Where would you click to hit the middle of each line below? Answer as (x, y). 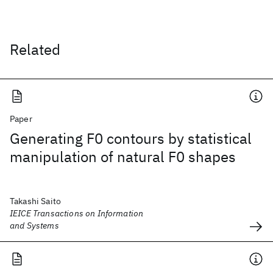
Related (35, 49)
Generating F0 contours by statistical (131, 138)
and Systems (34, 225)
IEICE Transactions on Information (77, 213)
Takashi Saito (36, 201)
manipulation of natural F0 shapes (123, 157)
